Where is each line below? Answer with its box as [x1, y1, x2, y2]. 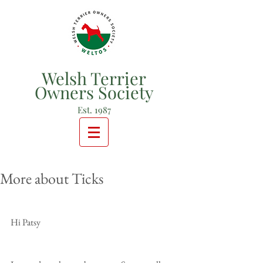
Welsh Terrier [42, 67, 146, 89]
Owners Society [34, 81, 154, 103]
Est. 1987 [77, 104, 111, 116]
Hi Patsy [11, 216, 41, 228]
